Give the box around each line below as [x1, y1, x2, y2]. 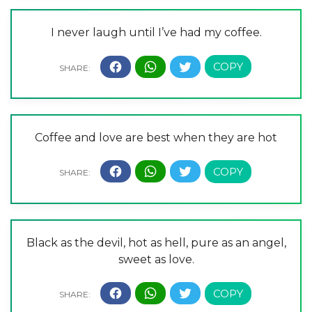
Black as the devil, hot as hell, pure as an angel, [26, 235, 286, 249]
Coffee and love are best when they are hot [35, 130, 277, 144]
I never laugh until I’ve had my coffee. [50, 26, 262, 40]
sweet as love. [118, 252, 194, 266]
